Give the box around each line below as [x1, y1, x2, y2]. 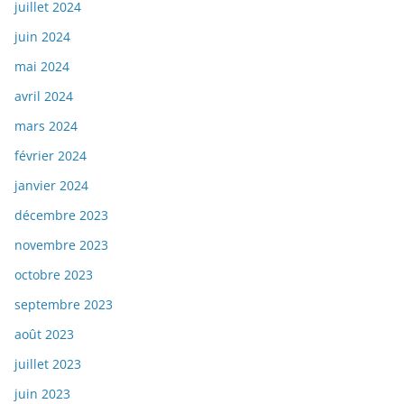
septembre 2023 [14, 296, 113, 314]
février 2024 [14, 147, 87, 165]
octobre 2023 [14, 266, 93, 284]
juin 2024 [14, 28, 70, 46]
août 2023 [14, 326, 74, 344]
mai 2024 [14, 58, 69, 76]
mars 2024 [14, 117, 78, 135]
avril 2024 [14, 87, 73, 106]
